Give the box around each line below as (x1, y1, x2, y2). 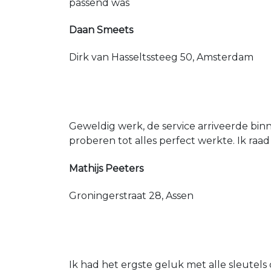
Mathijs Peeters (69, 162, 143, 174)
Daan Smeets (69, 24, 133, 36)
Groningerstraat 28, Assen (69, 190, 194, 201)
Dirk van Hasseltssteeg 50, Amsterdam (69, 51, 253, 64)
